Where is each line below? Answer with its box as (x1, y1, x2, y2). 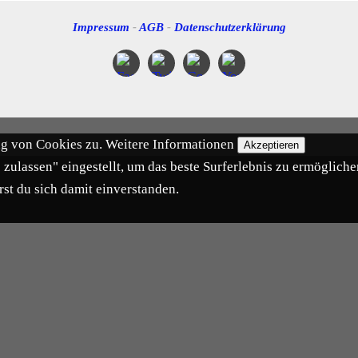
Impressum (72, 19, 129, 34)
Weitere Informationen (105, 136, 234, 152)
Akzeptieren (244, 138, 299, 151)
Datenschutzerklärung (173, 19, 286, 34)
